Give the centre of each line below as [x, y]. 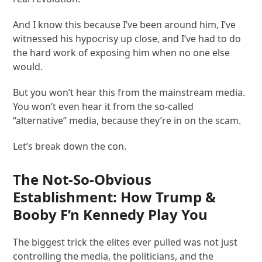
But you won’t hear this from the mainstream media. [129, 92]
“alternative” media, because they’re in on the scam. [127, 120]
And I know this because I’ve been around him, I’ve [125, 24]
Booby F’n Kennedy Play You [111, 214]
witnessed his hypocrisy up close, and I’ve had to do [127, 38]
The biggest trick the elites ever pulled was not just [125, 242]
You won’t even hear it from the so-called [104, 106]
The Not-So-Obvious [82, 179]
